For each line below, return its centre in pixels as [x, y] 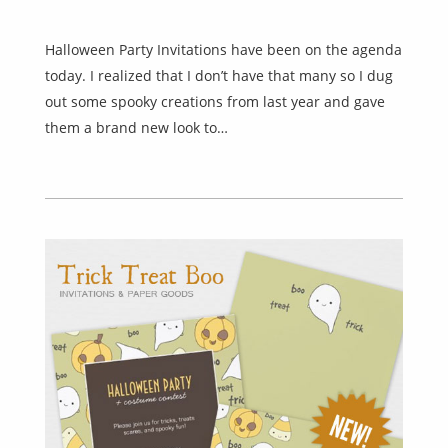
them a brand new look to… [136, 128]
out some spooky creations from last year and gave [215, 102]
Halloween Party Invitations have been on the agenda [223, 50]
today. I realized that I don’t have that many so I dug [219, 76]
